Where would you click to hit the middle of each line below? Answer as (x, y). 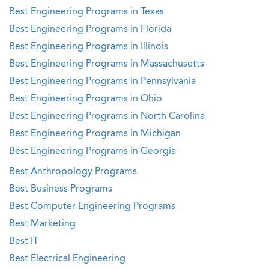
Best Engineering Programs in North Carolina (107, 116)
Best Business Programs (61, 189)
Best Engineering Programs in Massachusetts (107, 64)
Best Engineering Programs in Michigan (95, 134)
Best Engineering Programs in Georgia (92, 151)
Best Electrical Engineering (67, 259)
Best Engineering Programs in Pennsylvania (102, 82)
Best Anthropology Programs (73, 172)
